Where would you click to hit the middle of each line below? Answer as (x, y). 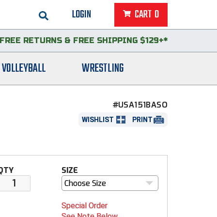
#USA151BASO (140, 105)
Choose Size (99, 183)
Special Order (84, 206)
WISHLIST (98, 119)
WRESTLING (102, 69)
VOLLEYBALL (23, 69)
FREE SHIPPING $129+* (120, 40)
